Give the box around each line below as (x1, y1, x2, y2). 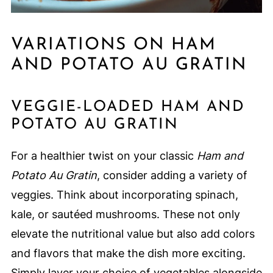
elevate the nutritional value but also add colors (10, 227, 255, 241)
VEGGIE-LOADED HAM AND (10, 99, 245, 115)
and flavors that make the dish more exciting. (10, 247, 246, 260)
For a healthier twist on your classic (10, 149, 197, 163)
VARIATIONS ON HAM (10, 37, 216, 54)
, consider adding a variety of (96, 169, 247, 182)
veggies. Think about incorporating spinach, (10, 188, 238, 202)
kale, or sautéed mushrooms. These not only (10, 208, 240, 221)
